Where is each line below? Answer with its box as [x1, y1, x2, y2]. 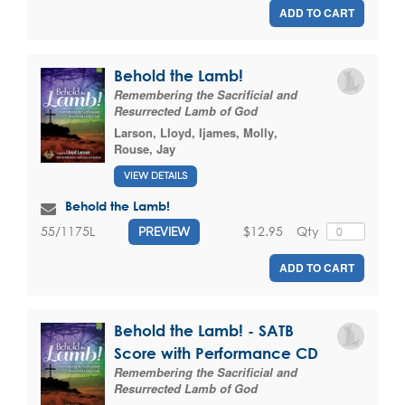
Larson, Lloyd [114, 124, 192, 142]
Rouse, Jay [114, 140, 175, 158]
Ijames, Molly [199, 124, 274, 142]
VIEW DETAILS [124, 169, 187, 182]
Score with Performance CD [114, 344, 318, 362]
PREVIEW [138, 223, 190, 239]
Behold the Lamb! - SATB [114, 321, 294, 339]
